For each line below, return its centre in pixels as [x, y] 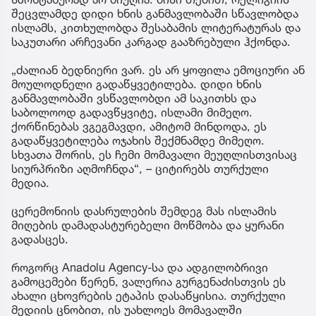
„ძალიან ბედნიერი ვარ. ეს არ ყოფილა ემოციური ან [158, 70]
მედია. [30, 183]
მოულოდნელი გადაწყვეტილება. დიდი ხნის [136, 84]
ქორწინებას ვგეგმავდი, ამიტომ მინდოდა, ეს [139, 127]
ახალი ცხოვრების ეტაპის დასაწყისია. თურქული [148, 296]
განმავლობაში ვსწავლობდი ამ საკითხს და [134, 98]
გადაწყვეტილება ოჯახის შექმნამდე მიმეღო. [138, 141]
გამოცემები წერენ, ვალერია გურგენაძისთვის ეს [148, 282]
